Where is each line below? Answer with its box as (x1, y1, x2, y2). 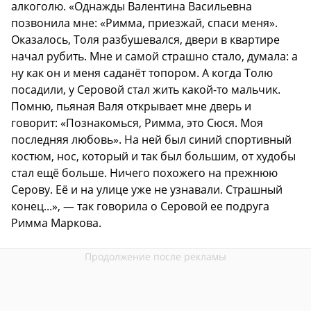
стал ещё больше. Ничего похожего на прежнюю (11, 165, 278, 180)
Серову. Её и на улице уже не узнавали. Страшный (11, 181, 283, 197)
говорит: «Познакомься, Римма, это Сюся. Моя (11, 115, 263, 131)
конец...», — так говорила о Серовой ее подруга (11, 198, 269, 214)
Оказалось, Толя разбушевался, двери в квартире (11, 31, 280, 47)
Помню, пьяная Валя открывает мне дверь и (11, 98, 251, 114)
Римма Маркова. (11, 215, 101, 230)
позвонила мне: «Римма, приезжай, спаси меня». (11, 15, 278, 31)
